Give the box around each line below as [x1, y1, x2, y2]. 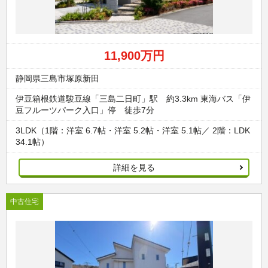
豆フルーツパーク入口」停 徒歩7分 [16, 105, 154, 115]
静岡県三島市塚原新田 [16, 73, 99, 83]
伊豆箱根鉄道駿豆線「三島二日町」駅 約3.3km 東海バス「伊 [16, 93, 251, 103]
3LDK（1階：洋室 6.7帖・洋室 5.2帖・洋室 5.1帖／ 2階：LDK [16, 125, 250, 135]
